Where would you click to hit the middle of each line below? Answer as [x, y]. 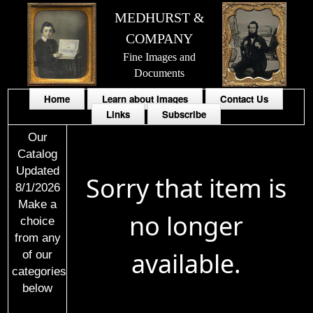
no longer [187, 226]
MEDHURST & [159, 17]
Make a [38, 204]
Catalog [38, 154]
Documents [160, 73]
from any [37, 238]
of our [38, 254]
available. [187, 264]
